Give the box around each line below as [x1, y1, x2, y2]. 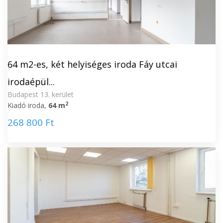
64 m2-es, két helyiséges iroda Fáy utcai [7, 58, 177, 70]
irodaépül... [7, 76, 55, 88]
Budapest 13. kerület [7, 90, 74, 99]
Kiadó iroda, [7, 101, 48, 110]
